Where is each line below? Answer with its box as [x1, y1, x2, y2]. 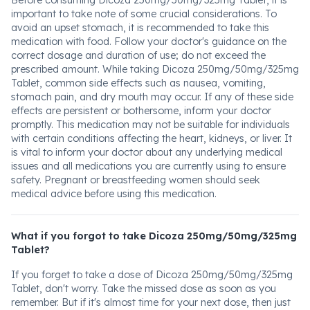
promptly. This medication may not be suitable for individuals [11, 118, 290, 131]
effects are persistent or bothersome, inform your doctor [11, 104, 271, 117]
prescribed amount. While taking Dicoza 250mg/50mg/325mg [11, 63, 299, 75]
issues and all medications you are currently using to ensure [11, 160, 286, 172]
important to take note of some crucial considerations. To [11, 8, 277, 20]
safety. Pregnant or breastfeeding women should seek [11, 174, 260, 186]
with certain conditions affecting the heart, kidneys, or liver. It [11, 132, 292, 145]
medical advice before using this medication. [11, 188, 217, 200]
